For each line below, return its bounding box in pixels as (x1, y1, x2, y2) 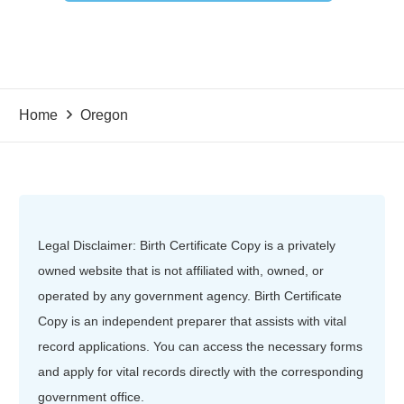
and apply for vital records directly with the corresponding (38, 363, 363, 379)
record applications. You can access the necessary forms (38, 338, 363, 353)
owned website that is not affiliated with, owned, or (38, 262, 324, 278)
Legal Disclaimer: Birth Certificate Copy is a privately (38, 237, 335, 252)
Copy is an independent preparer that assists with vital (38, 313, 346, 328)
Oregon (80, 106, 129, 123)
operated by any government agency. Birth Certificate (38, 288, 342, 303)
